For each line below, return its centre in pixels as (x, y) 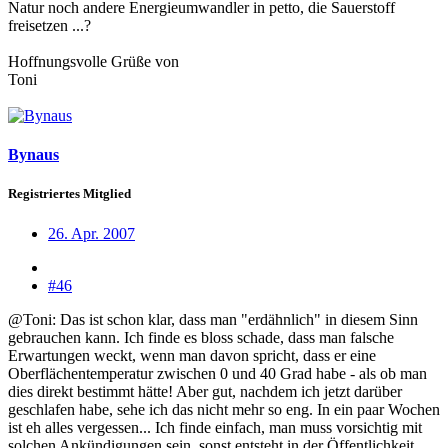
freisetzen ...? (49, 25)
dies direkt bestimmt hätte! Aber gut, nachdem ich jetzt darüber (205, 391)
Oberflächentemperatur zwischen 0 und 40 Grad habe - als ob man (217, 373)
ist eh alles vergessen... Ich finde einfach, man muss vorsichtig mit (215, 427)
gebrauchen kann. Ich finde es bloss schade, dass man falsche (201, 337)
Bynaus (33, 155)
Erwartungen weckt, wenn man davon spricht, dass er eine (192, 355)
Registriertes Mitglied (69, 194)
